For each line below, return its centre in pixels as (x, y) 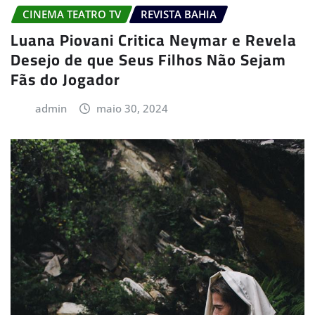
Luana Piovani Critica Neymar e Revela (154, 40)
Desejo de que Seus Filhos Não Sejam (148, 59)
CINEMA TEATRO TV (72, 14)
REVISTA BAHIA (179, 14)
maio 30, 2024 (133, 108)
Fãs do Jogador (65, 79)
